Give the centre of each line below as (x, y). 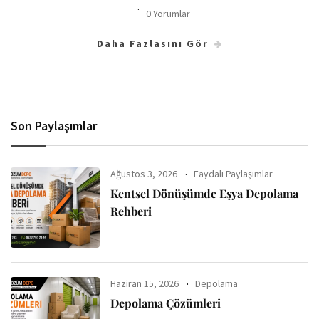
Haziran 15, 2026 (145, 284)
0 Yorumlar (168, 13)
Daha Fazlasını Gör (152, 43)
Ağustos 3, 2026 (144, 173)
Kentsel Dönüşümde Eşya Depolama (205, 193)
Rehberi (131, 211)
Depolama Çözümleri (166, 303)
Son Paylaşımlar (54, 125)
